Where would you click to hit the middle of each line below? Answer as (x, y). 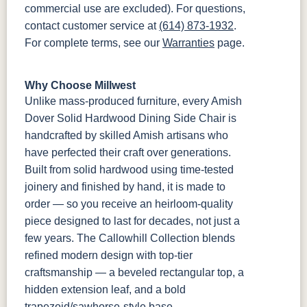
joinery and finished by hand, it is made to (125, 187)
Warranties (188, 43)
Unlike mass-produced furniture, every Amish (133, 101)
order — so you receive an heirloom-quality (129, 204)
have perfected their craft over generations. (128, 153)
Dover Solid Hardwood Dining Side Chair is (131, 119)
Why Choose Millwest (80, 86)
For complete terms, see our (94, 43)
